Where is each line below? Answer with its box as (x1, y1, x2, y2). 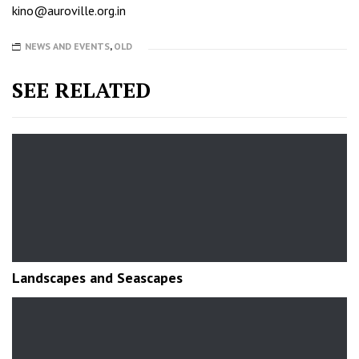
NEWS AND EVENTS (25, 39, 110, 52)
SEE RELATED (12, 75, 151, 103)
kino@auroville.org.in (12, 2, 126, 19)
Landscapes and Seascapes (12, 268, 183, 287)
